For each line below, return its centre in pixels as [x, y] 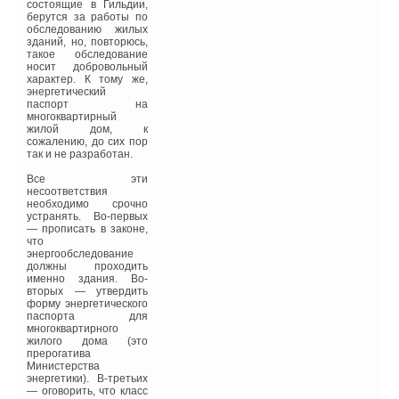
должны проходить [87, 267]
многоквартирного [73, 329]
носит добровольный [87, 67]
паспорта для [87, 317]
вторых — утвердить [87, 292]
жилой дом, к [87, 130]
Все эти [87, 179]
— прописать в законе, [87, 229]
